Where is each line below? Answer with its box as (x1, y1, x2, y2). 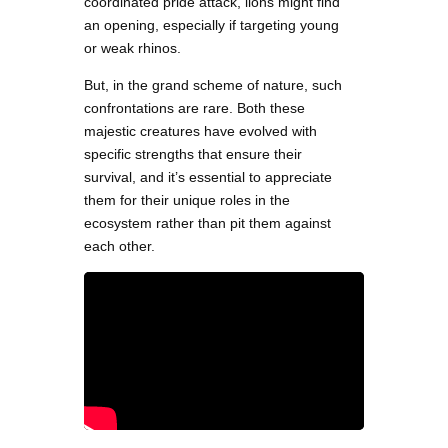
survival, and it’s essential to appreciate (84, 169, 332, 186)
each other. (84, 238, 155, 255)
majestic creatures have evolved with (84, 123, 317, 140)
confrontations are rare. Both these (84, 100, 305, 117)
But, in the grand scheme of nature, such (84, 77, 342, 94)
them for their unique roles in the (84, 192, 290, 209)
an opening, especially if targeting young (84, 17, 339, 34)
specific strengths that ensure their (84, 146, 302, 163)
